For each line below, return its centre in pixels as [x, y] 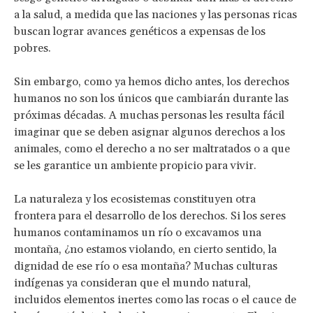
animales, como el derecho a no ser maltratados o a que [152, 148]
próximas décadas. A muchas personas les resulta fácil [149, 115]
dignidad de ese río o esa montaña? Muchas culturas [146, 266]
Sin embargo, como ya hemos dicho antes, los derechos [152, 81]
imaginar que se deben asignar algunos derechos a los [150, 132]
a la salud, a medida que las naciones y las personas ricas [155, 14]
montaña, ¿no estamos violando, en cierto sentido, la [145, 249]
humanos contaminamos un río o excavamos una [138, 232]
